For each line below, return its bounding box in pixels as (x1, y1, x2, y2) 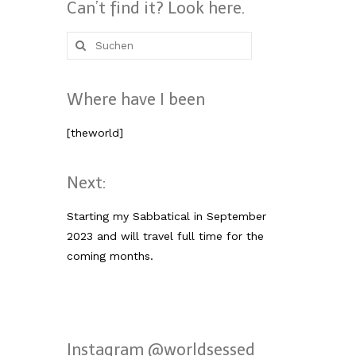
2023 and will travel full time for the (66, 229, 264, 242)
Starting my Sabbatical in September (66, 209, 266, 222)
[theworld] (66, 126, 123, 139)
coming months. (66, 249, 153, 262)
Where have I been (66, 89, 205, 109)
